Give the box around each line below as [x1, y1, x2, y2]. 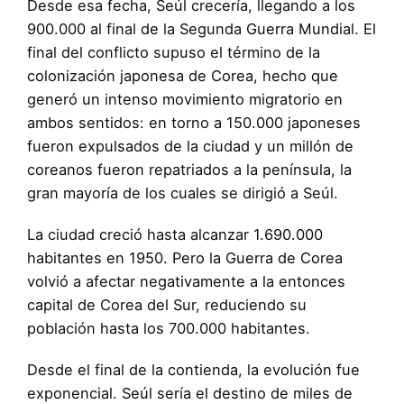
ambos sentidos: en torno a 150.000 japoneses [27, 114, 361, 133]
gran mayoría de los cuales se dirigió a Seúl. [27, 184, 343, 203]
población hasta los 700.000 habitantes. [27, 319, 315, 338]
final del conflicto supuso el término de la [27, 43, 320, 62]
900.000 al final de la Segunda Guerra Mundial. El [27, 20, 376, 39]
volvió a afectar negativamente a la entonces [27, 272, 345, 291]
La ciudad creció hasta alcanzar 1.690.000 [27, 225, 323, 244]
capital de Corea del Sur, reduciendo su [27, 296, 307, 315]
